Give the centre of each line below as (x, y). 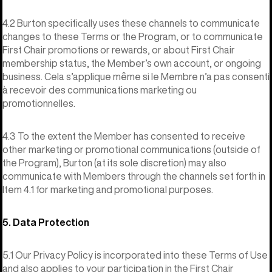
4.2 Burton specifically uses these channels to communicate (131, 23)
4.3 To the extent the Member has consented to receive (124, 136)
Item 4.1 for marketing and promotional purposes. (108, 189)
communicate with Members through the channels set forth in (134, 176)
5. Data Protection (46, 222)
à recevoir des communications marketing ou (100, 90)
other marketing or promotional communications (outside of (131, 149)
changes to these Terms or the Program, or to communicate (133, 36)
